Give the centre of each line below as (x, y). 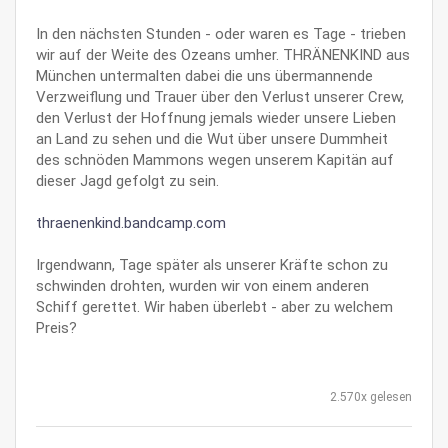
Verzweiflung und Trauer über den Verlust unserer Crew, (220, 96)
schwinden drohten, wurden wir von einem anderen (202, 285)
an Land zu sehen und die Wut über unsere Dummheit (212, 138)
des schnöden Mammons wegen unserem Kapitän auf (215, 159)
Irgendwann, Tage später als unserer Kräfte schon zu (212, 264)
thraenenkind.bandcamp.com (131, 222)
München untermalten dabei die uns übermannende (204, 75)
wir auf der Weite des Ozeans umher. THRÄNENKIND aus (223, 54)
